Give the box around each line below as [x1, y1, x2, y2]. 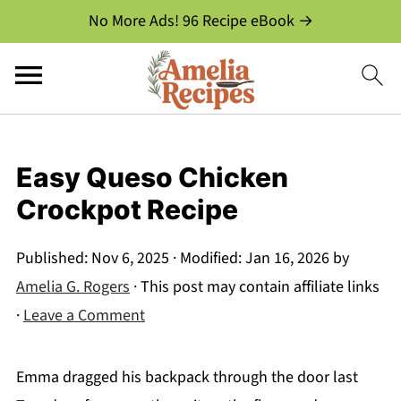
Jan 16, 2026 [244, 247, 329, 269]
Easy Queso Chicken [15, 161, 288, 193]
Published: [15, 247, 91, 269]
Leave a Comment [22, 304, 145, 327]
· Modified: [168, 247, 245, 269]
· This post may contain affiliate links [129, 276, 380, 298]
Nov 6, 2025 [90, 247, 169, 269]
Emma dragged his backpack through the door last [15, 366, 358, 388]
